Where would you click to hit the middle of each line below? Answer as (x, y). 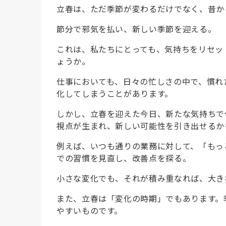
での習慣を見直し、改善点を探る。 (124, 158)
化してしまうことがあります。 (115, 93)
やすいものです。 (90, 210)
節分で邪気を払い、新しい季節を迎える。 (136, 29)
